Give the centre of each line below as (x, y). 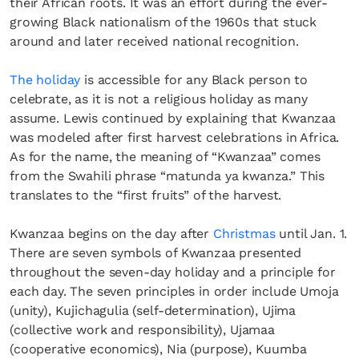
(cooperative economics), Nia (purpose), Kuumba (158, 349)
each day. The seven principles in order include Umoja (174, 291)
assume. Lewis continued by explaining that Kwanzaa (173, 118)
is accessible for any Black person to (194, 80)
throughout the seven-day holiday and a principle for (173, 272)
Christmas (244, 234)
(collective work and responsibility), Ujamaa (142, 330)
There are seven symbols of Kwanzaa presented (155, 253)
